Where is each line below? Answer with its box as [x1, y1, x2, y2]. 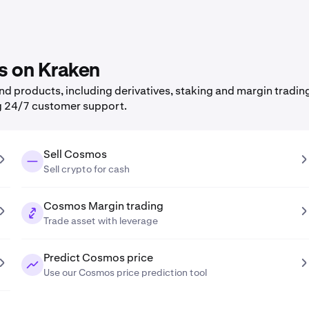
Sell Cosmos [43, 147, 107, 161]
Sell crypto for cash [43, 163, 130, 175]
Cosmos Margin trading [43, 199, 163, 213]
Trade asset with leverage [43, 215, 158, 227]
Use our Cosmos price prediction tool [43, 266, 207, 279]
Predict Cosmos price [43, 250, 153, 265]
